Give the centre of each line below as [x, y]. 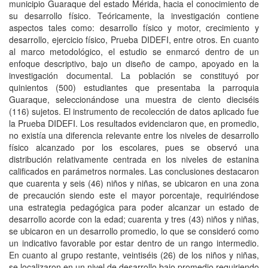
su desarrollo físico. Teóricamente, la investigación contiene [134, 15]
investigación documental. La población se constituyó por [134, 75]
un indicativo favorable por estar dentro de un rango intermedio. [134, 243]
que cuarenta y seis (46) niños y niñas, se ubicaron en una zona [134, 183]
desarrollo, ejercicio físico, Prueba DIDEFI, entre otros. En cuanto [134, 39]
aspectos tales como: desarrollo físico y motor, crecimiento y [134, 27]
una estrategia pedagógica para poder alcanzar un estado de [134, 207]
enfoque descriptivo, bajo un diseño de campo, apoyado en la [134, 63]
